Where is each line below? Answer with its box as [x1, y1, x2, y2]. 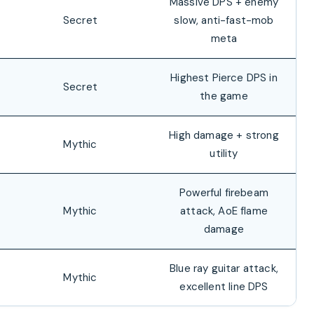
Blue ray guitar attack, [170, 261, 278, 275]
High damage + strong [169, 128, 279, 142]
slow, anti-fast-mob [174, 13, 274, 27]
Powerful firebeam [179, 186, 268, 200]
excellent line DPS [179, 280, 268, 294]
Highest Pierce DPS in [170, 71, 278, 85]
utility [210, 146, 238, 161]
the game [200, 89, 248, 103]
